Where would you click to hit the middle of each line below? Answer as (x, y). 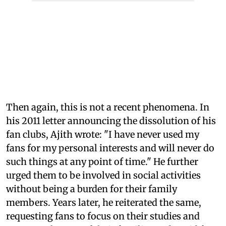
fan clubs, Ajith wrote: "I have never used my (103, 134)
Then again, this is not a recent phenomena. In (108, 107)
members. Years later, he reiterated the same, (104, 202)
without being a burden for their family (92, 189)
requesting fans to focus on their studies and (103, 216)
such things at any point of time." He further (102, 161)
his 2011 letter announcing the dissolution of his (111, 121)
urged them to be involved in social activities (103, 175)
